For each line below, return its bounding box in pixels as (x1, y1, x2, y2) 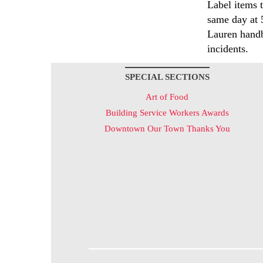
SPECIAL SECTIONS (124, 72, 210, 82)
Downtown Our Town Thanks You (104, 124, 230, 133)
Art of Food (146, 92, 188, 102)
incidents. (207, 43, 248, 55)
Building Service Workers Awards (105, 108, 229, 117)
